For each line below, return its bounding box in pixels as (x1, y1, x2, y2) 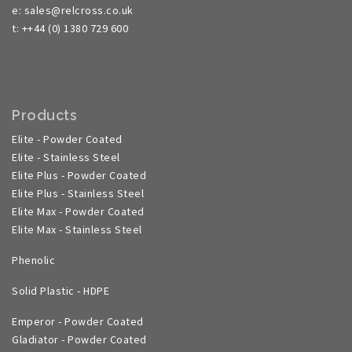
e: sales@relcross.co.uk (12, 3, 134, 17)
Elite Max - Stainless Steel (12, 222, 145, 236)
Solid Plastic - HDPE (12, 284, 109, 298)
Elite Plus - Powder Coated (12, 168, 146, 182)
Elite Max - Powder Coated (12, 204, 145, 218)
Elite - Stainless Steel (12, 150, 120, 164)
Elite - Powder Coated (12, 132, 123, 146)
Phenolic (12, 253, 55, 267)
